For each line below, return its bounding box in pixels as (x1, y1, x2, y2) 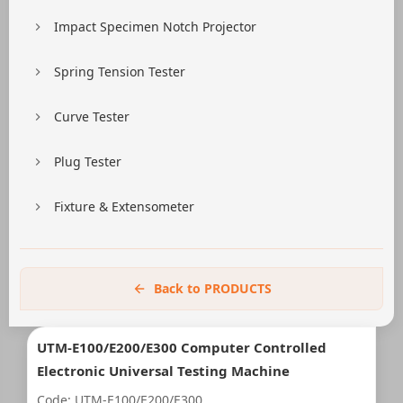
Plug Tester (54, 153, 121, 170)
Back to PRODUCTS (153, 280, 272, 297)
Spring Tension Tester (54, 63, 185, 80)
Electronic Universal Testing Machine (37, 362, 290, 380)
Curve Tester (54, 108, 130, 125)
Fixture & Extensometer (54, 198, 194, 215)
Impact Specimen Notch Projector (54, 18, 256, 35)
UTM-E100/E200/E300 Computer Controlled (37, 338, 327, 356)
